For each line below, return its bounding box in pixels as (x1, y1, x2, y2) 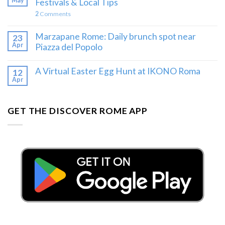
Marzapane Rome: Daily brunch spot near (35, 31, 196, 42)
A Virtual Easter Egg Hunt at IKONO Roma (35, 66, 200, 77)
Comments (39, 10, 71, 18)
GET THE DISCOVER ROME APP (8, 105, 148, 117)
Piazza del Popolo (35, 42, 102, 53)
